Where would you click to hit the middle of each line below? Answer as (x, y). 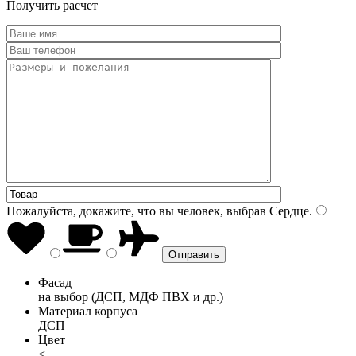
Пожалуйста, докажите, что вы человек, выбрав (136, 211)
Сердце (288, 211)
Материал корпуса (88, 311)
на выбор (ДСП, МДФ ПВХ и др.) (131, 296)
